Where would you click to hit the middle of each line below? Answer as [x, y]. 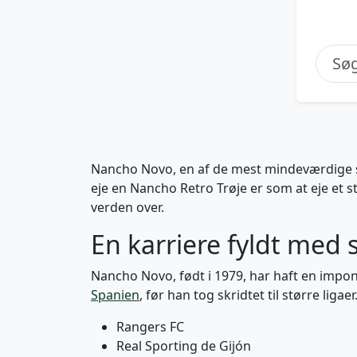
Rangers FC [150, 327]
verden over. [127, 207]
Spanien [115, 295]
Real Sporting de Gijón [184, 346]
